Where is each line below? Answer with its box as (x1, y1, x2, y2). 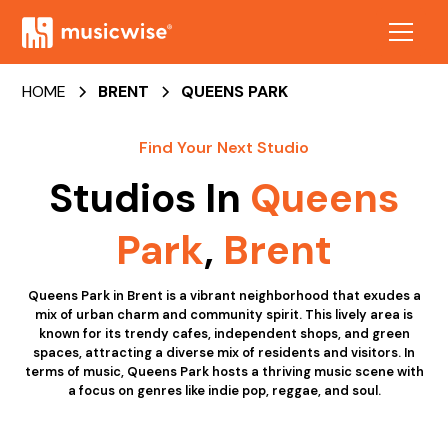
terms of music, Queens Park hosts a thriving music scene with (24, 363, 424, 380)
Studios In (49, 172, 250, 224)
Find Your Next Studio (139, 137, 309, 158)
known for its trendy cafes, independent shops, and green (38, 325, 410, 342)
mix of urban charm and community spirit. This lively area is (35, 306, 413, 323)
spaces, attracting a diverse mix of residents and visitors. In (33, 344, 415, 361)
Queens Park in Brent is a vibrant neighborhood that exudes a (27, 287, 421, 304)
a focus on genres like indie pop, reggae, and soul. (67, 382, 381, 399)
